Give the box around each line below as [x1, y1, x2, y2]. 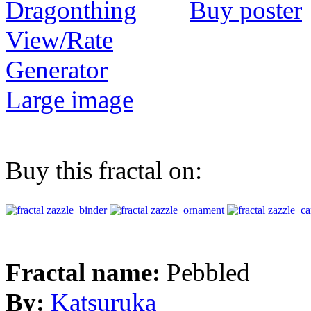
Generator [6, 56, 108, 85]
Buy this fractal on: [6, 156, 202, 185]
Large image [6, 85, 133, 115]
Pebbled [167, 258, 250, 287]
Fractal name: [6, 258, 167, 287]
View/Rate [6, 26, 113, 55]
